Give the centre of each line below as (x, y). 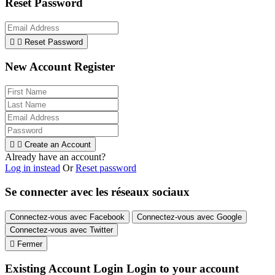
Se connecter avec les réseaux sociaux (97, 192)
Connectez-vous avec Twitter (61, 230)
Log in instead (33, 168)
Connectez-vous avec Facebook (67, 217)
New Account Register (60, 67)
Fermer (30, 244)
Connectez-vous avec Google (189, 217)
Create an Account (58, 145)
